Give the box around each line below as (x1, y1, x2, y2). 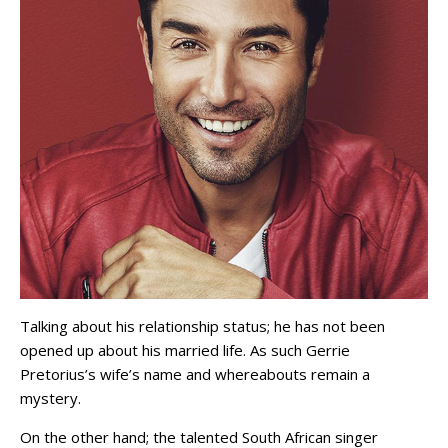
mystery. (20, 388, 81, 409)
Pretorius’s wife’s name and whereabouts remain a (20, 364, 370, 385)
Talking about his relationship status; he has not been (20, 316, 385, 337)
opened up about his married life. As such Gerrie (20, 340, 350, 361)
